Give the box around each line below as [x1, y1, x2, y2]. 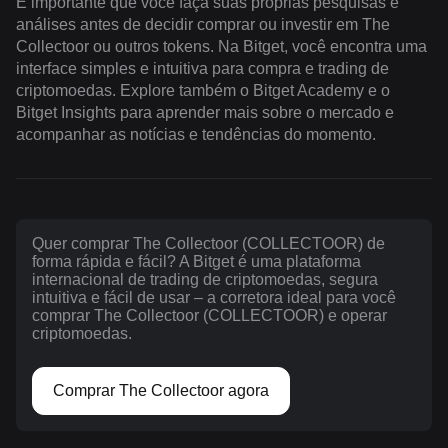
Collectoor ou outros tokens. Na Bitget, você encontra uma [16, 37, 427, 55]
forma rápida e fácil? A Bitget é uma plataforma [32, 252, 361, 270]
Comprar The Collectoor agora [53, 381, 269, 399]
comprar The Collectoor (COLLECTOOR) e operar [32, 306, 387, 324]
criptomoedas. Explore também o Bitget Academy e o [16, 81, 390, 99]
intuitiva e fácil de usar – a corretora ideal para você [32, 288, 396, 306]
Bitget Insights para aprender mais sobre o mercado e [16, 103, 394, 121]
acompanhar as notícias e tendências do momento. [16, 125, 376, 143]
